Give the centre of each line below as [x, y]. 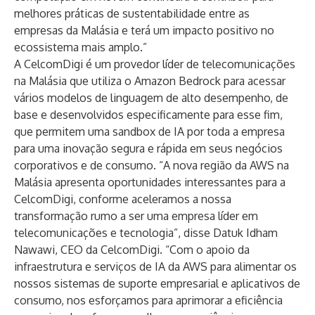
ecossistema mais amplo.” [81, 47]
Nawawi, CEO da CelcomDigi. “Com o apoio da [132, 250]
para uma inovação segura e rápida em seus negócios [148, 148]
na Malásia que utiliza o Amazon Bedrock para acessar [150, 81]
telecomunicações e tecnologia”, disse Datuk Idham [146, 233]
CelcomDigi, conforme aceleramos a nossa [123, 199]
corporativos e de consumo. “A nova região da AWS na [152, 165]
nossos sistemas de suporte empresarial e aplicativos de [157, 283]
